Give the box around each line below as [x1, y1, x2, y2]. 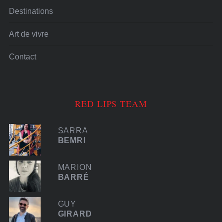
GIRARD [57, 210, 92, 219]
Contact [8, 53, 36, 61]
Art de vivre [8, 29, 49, 38]
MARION [57, 163, 92, 172]
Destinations [8, 6, 53, 15]
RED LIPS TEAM [75, 98, 147, 110]
